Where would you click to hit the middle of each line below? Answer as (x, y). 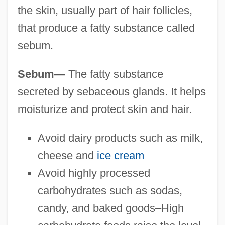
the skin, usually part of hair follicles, (105, 10)
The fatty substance (114, 74)
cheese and (67, 155)
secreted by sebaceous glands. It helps (111, 91)
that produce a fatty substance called (106, 28)
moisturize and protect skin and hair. (104, 109)
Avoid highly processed (94, 173)
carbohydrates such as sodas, (110, 190)
